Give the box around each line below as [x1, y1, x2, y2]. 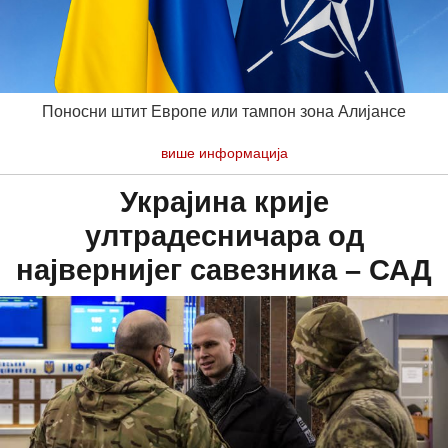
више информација [160, 145, 288, 162]
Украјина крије [119, 186, 329, 219]
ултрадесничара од [84, 220, 364, 253]
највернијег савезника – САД [16, 254, 432, 287]
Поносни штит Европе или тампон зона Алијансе [42, 103, 406, 121]
